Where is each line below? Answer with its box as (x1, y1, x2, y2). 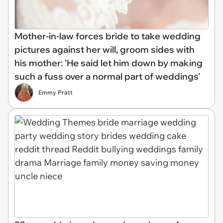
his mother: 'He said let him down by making (14, 57, 203, 69)
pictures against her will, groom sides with (14, 44, 195, 56)
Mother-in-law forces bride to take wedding (14, 30, 201, 42)
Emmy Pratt (38, 89, 73, 97)
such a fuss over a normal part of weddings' (14, 71, 200, 83)
